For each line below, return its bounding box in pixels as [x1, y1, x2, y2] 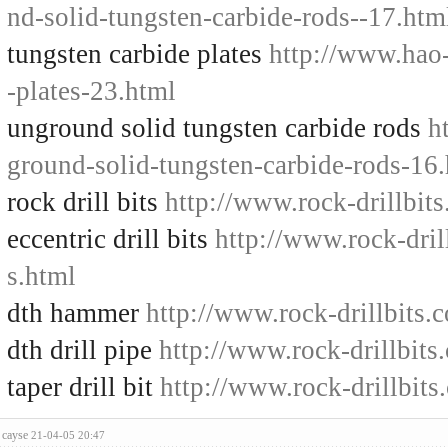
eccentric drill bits [7, 224, 215, 254]
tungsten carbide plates [7, 39, 269, 69]
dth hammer [7, 298, 146, 328]
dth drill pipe [7, 335, 159, 365]
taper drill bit [7, 372, 160, 402]
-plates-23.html [7, 76, 176, 106]
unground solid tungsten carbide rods [7, 113, 428, 143]
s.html [7, 261, 76, 291]
